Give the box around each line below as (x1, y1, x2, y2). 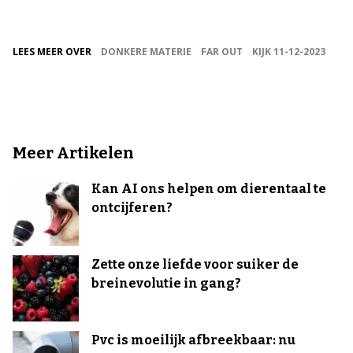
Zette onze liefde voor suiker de (91, 257, 299, 273)
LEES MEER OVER (13, 45, 91, 59)
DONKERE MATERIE (101, 45, 191, 59)
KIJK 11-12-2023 (252, 45, 325, 59)
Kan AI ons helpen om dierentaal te (91, 181, 326, 197)
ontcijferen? (91, 200, 173, 216)
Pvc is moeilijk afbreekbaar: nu (91, 333, 295, 348)
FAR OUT (201, 45, 243, 59)
